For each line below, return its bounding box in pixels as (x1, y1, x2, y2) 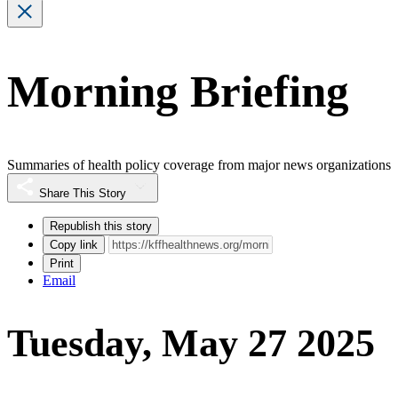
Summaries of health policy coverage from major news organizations (7, 156, 391, 172)
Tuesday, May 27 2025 (7, 322, 375, 366)
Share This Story (39, 186, 126, 200)
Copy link (50, 237, 98, 251)
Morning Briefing (7, 67, 349, 117)
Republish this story (50, 219, 152, 233)
